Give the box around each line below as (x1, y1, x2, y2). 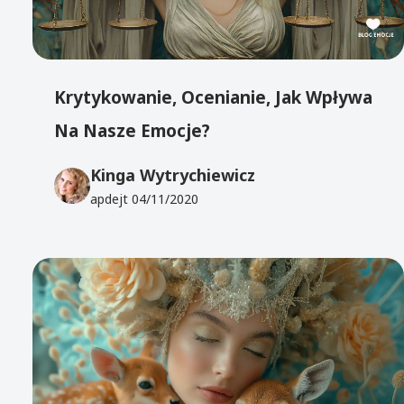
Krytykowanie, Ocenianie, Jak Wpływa (54, 86, 373, 110)
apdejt (90, 189, 133, 207)
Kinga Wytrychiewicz (90, 163, 256, 186)
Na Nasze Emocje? (54, 119, 211, 143)
